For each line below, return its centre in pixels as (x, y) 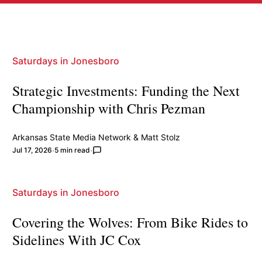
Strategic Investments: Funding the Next (126, 90)
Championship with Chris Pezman (109, 108)
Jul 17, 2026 (32, 150)
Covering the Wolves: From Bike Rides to (130, 222)
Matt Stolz (161, 137)
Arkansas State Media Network (72, 137)
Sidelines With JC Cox (77, 239)
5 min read (73, 150)
